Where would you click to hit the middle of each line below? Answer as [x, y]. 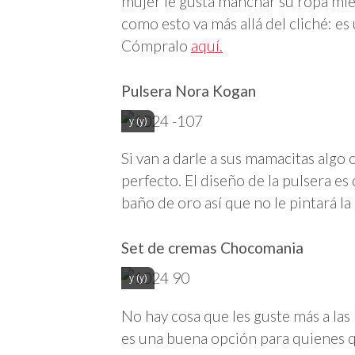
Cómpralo [156, 45]
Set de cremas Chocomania [212, 248]
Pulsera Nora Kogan [189, 90]
